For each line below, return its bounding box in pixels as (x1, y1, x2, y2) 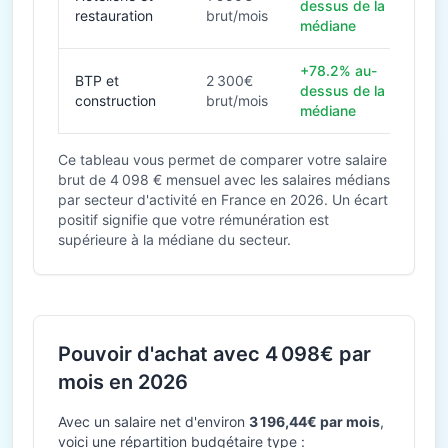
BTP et (75, 72, 119, 89)
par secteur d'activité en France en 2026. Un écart (58, 191, 388, 208)
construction (75, 92, 156, 109)
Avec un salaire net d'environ (58, 413, 249, 430)
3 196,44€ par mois (249, 413, 380, 430)
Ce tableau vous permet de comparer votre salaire (58, 151, 387, 168)
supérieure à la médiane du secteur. (58, 231, 291, 248)
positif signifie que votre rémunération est (58, 211, 329, 228)
